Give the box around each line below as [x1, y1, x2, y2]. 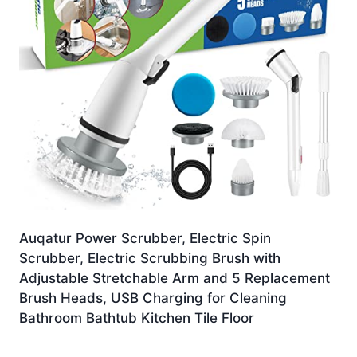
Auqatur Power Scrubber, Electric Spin [19, 229, 271, 246]
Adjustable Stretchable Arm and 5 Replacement [19, 269, 330, 286]
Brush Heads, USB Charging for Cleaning [19, 289, 287, 306]
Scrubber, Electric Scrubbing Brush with [19, 249, 280, 266]
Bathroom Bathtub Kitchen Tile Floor [19, 309, 254, 326]
